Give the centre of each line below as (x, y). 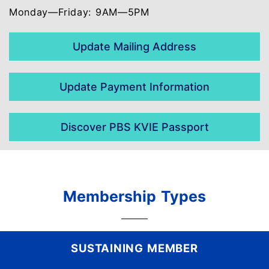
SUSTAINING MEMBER (134, 248)
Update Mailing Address (134, 47)
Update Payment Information (134, 87)
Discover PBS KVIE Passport (134, 127)
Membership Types (134, 196)
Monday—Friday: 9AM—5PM (79, 12)
